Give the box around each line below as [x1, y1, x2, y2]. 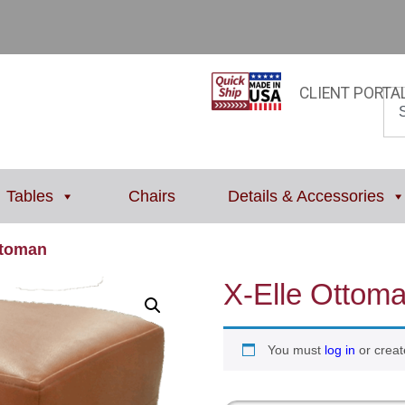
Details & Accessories [228, 187, 385, 205]
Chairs [127, 187, 175, 205]
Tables [5, 187, 53, 205]
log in [324, 343, 355, 357]
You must [267, 343, 325, 357]
